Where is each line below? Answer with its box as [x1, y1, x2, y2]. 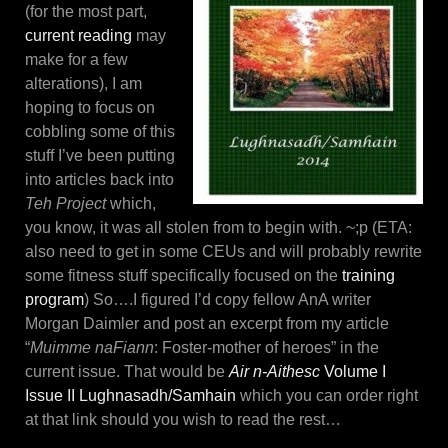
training [342, 266, 395, 284]
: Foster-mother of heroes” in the [154, 338, 379, 356]
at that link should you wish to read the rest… [25, 410, 341, 428]
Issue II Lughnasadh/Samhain [25, 386, 236, 404]
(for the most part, [25, 2, 147, 20]
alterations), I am [25, 74, 142, 92]
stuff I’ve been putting [25, 146, 175, 164]
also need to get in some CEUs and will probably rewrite [25, 242, 422, 260]
